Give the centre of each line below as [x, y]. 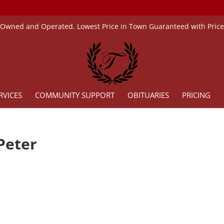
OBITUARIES [148, 95]
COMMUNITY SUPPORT [74, 95]
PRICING [196, 95]
